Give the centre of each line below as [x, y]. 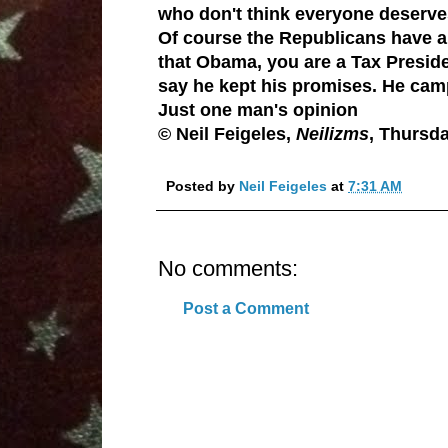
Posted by [202, 186]
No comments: [228, 268]
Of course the [218, 37]
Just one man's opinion [258, 109]
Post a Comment [246, 308]
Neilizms [332, 133]
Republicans [332, 37]
